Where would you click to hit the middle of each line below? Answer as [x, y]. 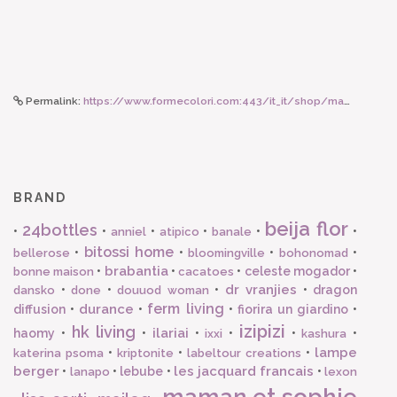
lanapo [90, 371]
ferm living [186, 308]
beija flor [307, 228]
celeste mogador [297, 271]
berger [36, 371]
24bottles [59, 230]
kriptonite [145, 353]
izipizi [262, 331]
